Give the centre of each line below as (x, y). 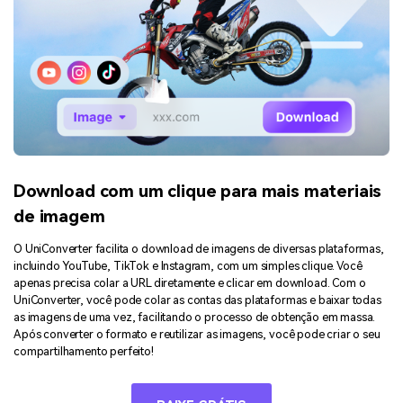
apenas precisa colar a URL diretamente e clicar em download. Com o (190, 283)
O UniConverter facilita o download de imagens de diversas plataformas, (199, 249)
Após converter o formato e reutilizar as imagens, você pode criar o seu (197, 335)
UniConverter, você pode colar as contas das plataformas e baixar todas (197, 300)
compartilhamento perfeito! (84, 352)
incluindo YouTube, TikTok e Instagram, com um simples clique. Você (188, 266)
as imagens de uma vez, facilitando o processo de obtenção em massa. (195, 318)
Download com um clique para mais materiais (198, 191)
